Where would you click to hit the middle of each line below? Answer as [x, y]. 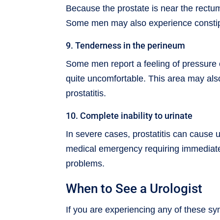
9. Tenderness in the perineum [126, 45]
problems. [85, 163]
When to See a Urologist [134, 188]
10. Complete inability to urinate [129, 115]
